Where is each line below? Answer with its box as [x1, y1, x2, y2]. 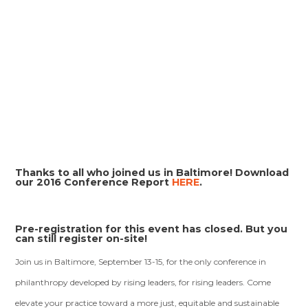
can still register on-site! [15, 232, 148, 245]
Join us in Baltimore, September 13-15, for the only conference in [15, 256, 267, 267]
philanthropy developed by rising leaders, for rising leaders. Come [15, 277, 272, 288]
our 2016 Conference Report [15, 176, 173, 189]
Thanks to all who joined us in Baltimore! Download [15, 166, 289, 179]
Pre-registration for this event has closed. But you [15, 223, 288, 236]
